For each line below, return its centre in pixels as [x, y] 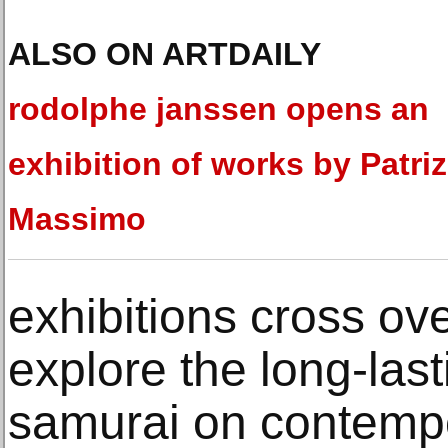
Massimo [77, 219]
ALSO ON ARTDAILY [164, 54]
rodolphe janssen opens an [218, 109]
